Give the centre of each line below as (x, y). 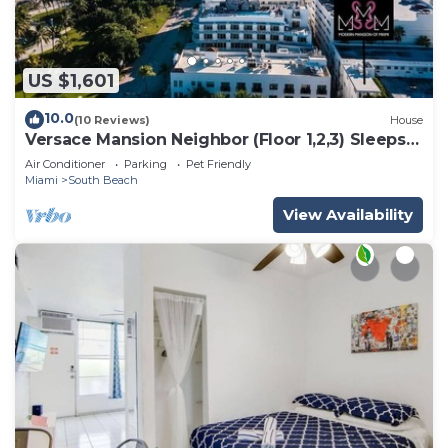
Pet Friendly (218, 164)
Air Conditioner (65, 164)
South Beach (103, 180)
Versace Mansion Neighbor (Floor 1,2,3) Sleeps (215, 140)
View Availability (348, 215)
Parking (145, 164)
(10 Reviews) (112, 119)
